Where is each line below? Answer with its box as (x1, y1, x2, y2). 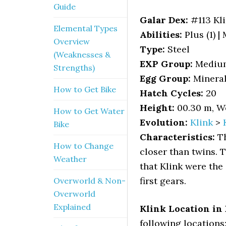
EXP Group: (140, 58, 193, 70)
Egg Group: (140, 73, 191, 84)
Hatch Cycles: (140, 87, 203, 99)
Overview (53, 36, 90, 46)
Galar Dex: (140, 14, 188, 26)
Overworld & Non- (53, 176, 126, 186)
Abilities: (140, 29, 182, 40)
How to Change (53, 141, 114, 151)
